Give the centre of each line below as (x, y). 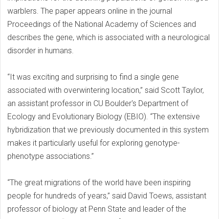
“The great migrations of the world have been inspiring (99, 183)
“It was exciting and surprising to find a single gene (93, 77)
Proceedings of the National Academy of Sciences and (102, 24)
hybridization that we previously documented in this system (108, 130)
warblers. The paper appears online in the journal (90, 11)
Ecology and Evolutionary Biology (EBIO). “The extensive (104, 117)
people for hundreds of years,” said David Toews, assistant (107, 196)
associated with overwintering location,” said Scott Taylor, (106, 90)
